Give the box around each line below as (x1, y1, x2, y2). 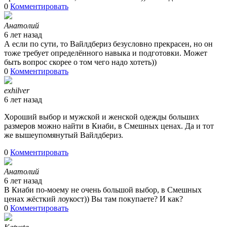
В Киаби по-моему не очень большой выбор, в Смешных (4, 185, 202, 194)
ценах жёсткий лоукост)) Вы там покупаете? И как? (4, 195, 183, 203)
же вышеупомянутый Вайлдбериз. (4, 131, 123, 139)
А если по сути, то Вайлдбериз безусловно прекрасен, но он (4, 40, 213, 48)
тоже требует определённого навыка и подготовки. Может (4, 49, 207, 57)
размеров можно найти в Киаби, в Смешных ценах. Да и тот (4, 122, 214, 130)
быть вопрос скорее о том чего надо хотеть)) (4, 58, 157, 66)
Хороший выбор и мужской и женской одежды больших (4, 112, 199, 121)
